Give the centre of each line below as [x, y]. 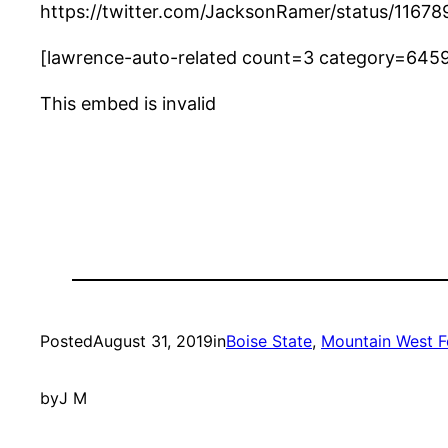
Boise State [269, 341]
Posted [66, 341]
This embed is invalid [128, 104]
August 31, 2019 [153, 341]
